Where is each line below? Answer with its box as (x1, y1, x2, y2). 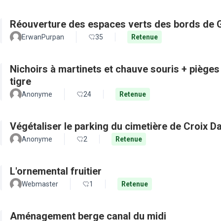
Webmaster (22, 180, 58, 188)
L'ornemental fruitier (10, 165, 102, 177)
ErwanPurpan (22, 33, 64, 41)
